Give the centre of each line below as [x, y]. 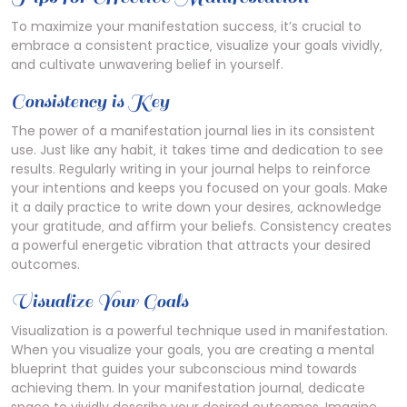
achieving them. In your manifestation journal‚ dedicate [188, 388]
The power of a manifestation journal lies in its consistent [193, 131]
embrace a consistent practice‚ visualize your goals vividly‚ [197, 45]
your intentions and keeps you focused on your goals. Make [199, 188]
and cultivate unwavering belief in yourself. [147, 65]
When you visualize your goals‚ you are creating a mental [193, 350]
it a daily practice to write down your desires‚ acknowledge [196, 207]
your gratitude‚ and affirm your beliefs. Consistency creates [201, 226]
